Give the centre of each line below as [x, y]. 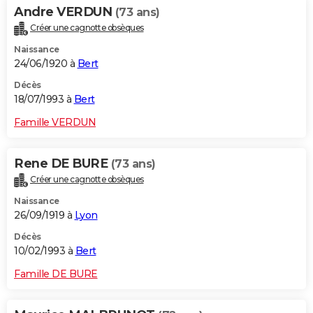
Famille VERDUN [55, 123]
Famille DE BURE [56, 274]
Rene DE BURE [63, 164]
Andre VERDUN [65, 12]
